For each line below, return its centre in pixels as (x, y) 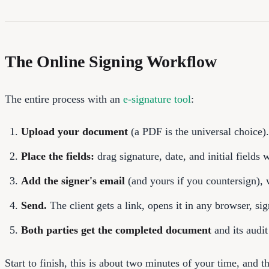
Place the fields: (58, 156)
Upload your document (74, 132)
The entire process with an (64, 99)
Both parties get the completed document (116, 230)
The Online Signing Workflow (111, 61)
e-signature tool (157, 99)
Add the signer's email (73, 181)
